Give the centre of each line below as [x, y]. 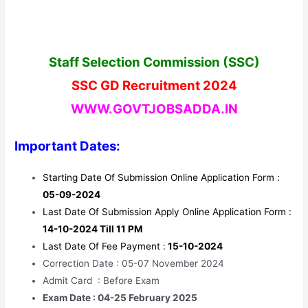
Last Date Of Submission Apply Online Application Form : [167, 211]
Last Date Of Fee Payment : [104, 246]
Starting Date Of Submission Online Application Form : [162, 177]
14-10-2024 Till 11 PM [93, 229]
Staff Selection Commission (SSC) [154, 62]
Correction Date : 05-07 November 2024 [134, 263]
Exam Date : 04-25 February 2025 [120, 297]
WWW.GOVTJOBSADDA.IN [154, 109]
